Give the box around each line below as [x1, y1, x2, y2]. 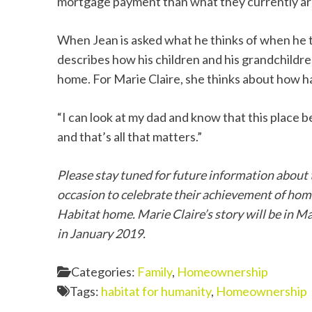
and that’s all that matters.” [57, 128, 202, 144]
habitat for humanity [101, 283, 211, 299]
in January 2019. [57, 225, 148, 241]
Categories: [71, 263, 138, 279]
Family [137, 263, 173, 279]
